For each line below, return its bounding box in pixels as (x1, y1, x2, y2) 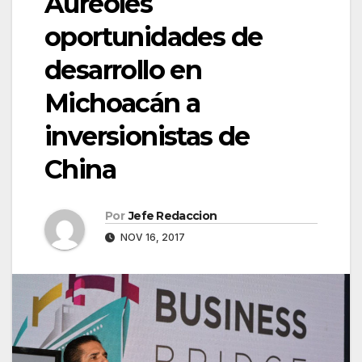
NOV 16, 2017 (118, 231, 185, 244)
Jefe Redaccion (128, 208, 217, 224)
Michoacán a (44, 87, 200, 120)
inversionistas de (44, 120, 250, 153)
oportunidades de (44, 21, 263, 53)
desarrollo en (44, 54, 202, 86)
